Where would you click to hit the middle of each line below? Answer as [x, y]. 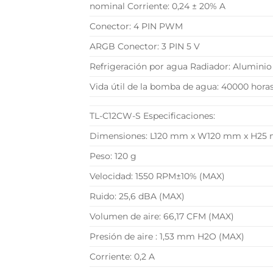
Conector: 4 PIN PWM [136, 27]
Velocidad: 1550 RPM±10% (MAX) [157, 176]
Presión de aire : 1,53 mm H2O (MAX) [167, 237]
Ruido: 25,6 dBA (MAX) [137, 197]
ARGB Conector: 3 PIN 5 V [145, 47]
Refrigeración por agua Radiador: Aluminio [181, 67]
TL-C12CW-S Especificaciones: [152, 116]
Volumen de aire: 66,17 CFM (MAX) [162, 217]
